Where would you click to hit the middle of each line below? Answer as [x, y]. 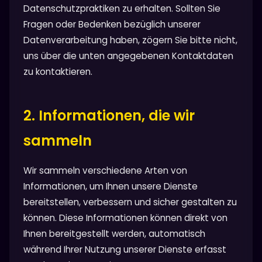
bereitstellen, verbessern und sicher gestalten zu [130, 202]
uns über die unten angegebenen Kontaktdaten [128, 56]
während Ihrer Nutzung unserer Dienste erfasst [125, 249]
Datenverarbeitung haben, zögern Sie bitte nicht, [130, 40]
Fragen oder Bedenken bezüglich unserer [112, 24]
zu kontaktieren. [58, 71]
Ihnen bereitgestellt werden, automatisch [114, 233]
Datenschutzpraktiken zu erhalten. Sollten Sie [122, 8]
